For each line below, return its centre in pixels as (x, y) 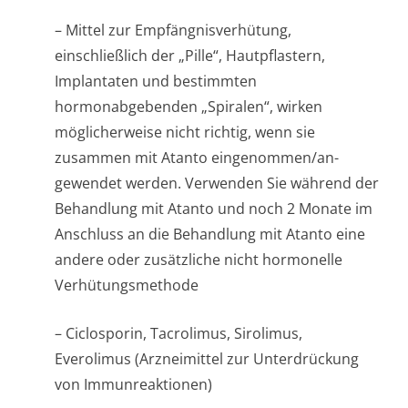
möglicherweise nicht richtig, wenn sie (185, 132)
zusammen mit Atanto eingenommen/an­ (197, 158)
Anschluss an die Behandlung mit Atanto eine (210, 234)
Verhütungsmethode (127, 285)
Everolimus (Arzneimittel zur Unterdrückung (207, 359)
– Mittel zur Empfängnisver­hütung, (173, 30)
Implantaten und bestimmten (156, 81)
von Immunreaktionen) (133, 384)
